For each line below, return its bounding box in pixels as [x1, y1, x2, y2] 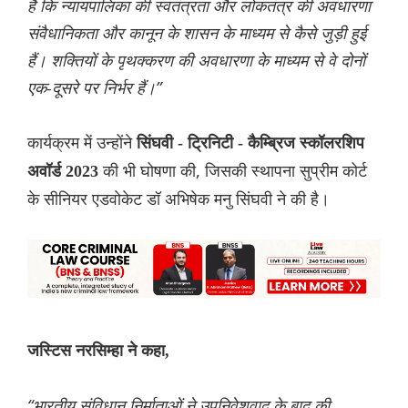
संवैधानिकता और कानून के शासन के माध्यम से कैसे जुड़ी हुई [27, 22, 366, 45]
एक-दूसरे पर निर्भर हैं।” [27, 76, 161, 99]
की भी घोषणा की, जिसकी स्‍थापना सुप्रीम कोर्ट [103, 159, 367, 182]
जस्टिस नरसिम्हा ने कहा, [27, 342, 169, 361]
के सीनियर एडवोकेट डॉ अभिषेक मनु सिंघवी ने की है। [27, 188, 330, 210]
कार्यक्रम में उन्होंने [27, 131, 137, 154]
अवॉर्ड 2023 [27, 162, 103, 181]
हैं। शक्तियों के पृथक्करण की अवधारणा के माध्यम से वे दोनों [27, 49, 365, 72]
